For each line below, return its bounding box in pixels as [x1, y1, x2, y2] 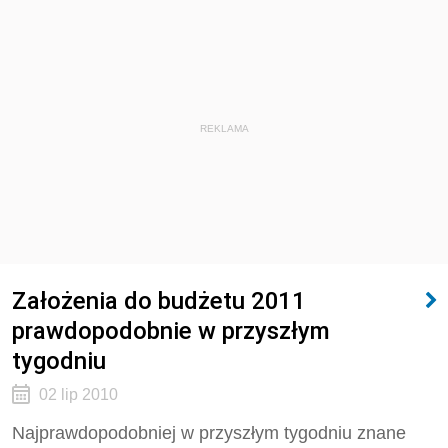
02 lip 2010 [38, 386, 118, 403]
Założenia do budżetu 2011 [12, 286, 306, 315]
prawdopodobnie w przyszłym [12, 316, 330, 345]
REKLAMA [199, 123, 249, 134]
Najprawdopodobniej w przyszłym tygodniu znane [12, 423, 406, 443]
